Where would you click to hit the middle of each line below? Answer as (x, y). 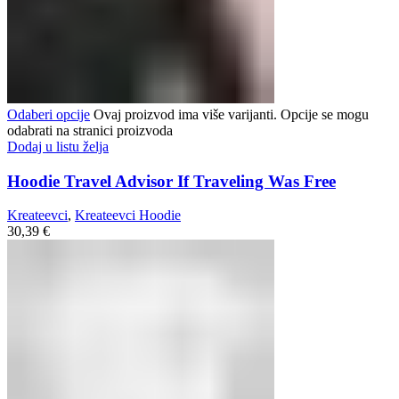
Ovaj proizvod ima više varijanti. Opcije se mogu (229, 114)
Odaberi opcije (49, 114)
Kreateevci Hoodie (128, 216)
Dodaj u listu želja (58, 146)
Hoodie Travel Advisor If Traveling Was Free (171, 181)
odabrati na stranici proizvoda (90, 130)
